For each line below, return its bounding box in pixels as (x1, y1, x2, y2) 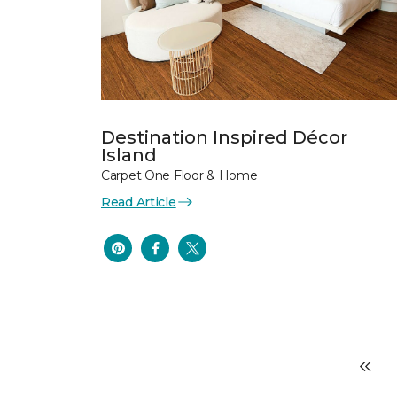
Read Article (101, 193, 176, 210)
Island (101, 144, 157, 166)
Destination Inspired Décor (101, 126, 347, 148)
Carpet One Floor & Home (101, 167, 258, 183)
